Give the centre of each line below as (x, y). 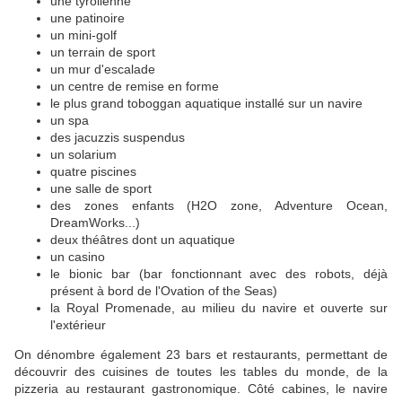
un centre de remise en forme (135, 87)
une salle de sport (101, 189)
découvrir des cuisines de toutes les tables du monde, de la (201, 372)
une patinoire (87, 18)
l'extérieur (78, 325)
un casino (78, 257)
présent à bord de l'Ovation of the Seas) (164, 291)
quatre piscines (93, 172)
